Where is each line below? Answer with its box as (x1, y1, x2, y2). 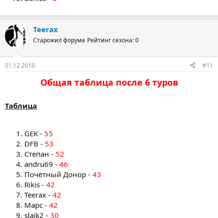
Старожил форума (33, 36, 85, 44)
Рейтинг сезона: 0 (87, 36, 139, 44)
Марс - (24, 200, 49, 210)
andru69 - (24, 159, 59, 169)
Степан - (24, 148, 55, 159)
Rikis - (24, 179, 46, 189)
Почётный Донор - (24, 169, 92, 179)
